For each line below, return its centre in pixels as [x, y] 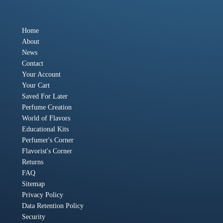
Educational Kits [45, 129]
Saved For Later [45, 97]
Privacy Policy [43, 195]
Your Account [41, 75]
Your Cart [36, 86]
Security [34, 217]
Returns [33, 162]
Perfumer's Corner [48, 140]
